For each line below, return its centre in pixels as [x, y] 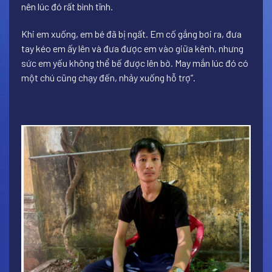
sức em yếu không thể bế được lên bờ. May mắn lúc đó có [135, 63]
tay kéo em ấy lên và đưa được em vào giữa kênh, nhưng [132, 48]
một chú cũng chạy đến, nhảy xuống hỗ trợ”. [108, 77]
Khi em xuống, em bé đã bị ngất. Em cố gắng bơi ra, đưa [131, 33]
